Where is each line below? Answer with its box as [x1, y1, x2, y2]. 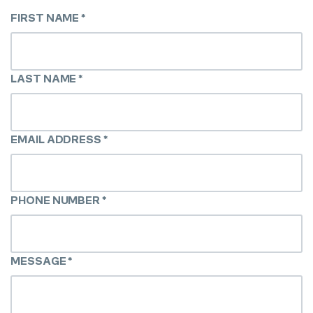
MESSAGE [10, 254, 68, 268]
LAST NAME [10, 71, 79, 85]
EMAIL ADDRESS [10, 132, 104, 146]
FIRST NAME [10, 10, 82, 24]
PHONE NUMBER [10, 193, 103, 207]
